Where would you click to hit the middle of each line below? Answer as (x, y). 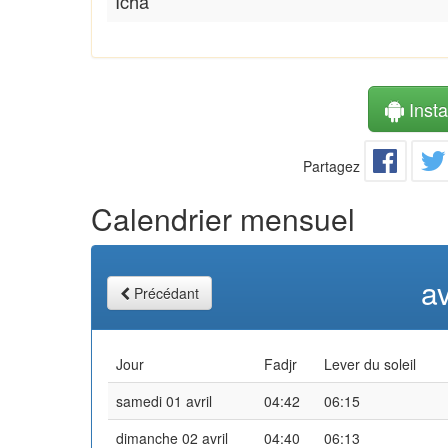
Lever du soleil (370, 363)
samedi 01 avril (164, 400)
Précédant (166, 292)
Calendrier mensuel (223, 218)
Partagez (332, 165)
